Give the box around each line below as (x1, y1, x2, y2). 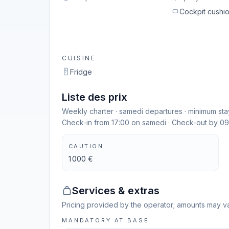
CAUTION (68, 143, 103, 150)
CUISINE (62, 54, 96, 62)
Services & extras (72, 185, 159, 197)
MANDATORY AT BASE (62, 217, 149, 224)
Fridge (70, 67, 92, 76)
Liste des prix (62, 91, 127, 103)
